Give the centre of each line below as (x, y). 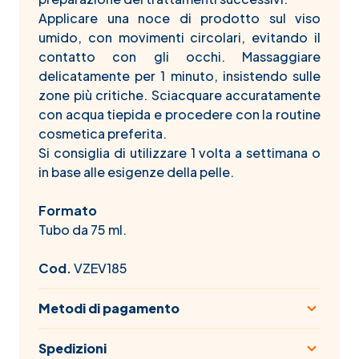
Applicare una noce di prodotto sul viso (179, 18)
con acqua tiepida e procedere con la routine (179, 114)
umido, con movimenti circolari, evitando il (179, 37)
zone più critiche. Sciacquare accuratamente (179, 95)
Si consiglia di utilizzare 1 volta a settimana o (179, 153)
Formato (68, 210)
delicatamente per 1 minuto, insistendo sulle (179, 76)
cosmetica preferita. (103, 133)
